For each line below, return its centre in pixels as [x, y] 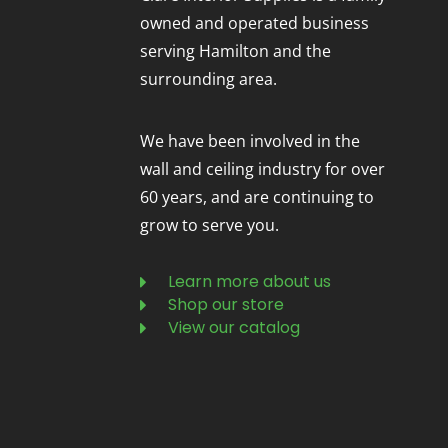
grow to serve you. [209, 224]
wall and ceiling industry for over [262, 168]
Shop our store [225, 305]
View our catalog [233, 328]
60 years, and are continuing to [257, 196]
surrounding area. [208, 78]
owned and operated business [254, 22]
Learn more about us [249, 282]
